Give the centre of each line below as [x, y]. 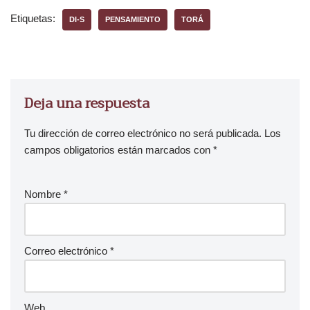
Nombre [44, 194]
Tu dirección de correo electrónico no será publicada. [143, 133]
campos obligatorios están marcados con [119, 150]
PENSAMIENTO [133, 19]
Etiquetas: [33, 18]
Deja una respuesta [87, 103]
